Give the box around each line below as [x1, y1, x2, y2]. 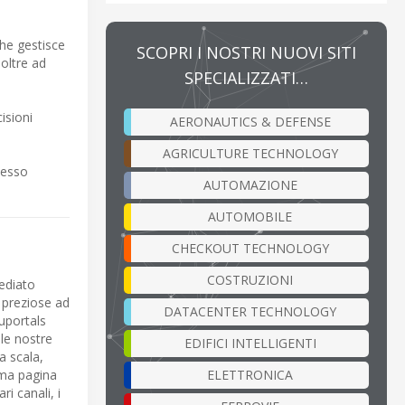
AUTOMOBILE [208, 207, 292, 225]
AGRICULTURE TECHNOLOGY [162, 144, 338, 162]
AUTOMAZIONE [202, 175, 297, 193]
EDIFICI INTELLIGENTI [184, 334, 316, 352]
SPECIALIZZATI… [184, 66, 308, 89]
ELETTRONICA [207, 365, 293, 383]
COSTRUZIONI [207, 270, 293, 288]
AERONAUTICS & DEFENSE [169, 112, 331, 130]
